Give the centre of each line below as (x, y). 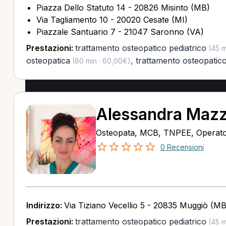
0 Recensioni (182, 147)
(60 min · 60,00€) (100, 61)
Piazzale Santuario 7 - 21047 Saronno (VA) (120, 32)
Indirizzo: (45, 205)
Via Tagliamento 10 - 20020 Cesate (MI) (112, 20)
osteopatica (48, 61)
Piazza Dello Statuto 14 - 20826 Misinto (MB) (123, 8)
